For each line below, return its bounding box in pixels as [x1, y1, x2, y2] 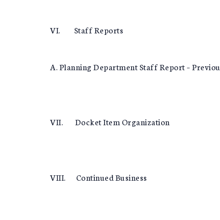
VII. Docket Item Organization [50, 116, 170, 128]
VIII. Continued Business [50, 171, 147, 183]
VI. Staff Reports [50, 24, 123, 35]
